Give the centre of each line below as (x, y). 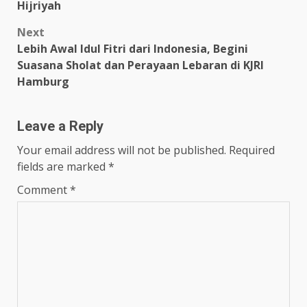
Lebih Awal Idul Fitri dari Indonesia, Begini (133, 48)
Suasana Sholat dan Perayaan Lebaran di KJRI (140, 65)
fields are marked (63, 166)
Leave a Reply (60, 126)
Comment (44, 189)
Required (252, 150)
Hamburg (43, 81)
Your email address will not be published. (122, 150)
